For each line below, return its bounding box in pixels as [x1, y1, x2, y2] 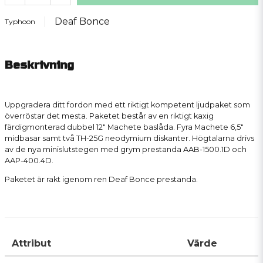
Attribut [12, 238, 51, 249]
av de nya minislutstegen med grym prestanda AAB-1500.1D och [5, 144, 247, 154]
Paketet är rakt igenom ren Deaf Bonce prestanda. [5, 174, 200, 184]
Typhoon [5, 16, 35, 26]
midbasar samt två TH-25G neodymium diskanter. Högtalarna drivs [5, 133, 254, 143]
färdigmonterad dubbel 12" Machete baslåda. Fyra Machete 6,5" [5, 122, 244, 131]
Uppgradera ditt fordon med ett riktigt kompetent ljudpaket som [5, 100, 250, 109]
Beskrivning [5, 58, 74, 72]
